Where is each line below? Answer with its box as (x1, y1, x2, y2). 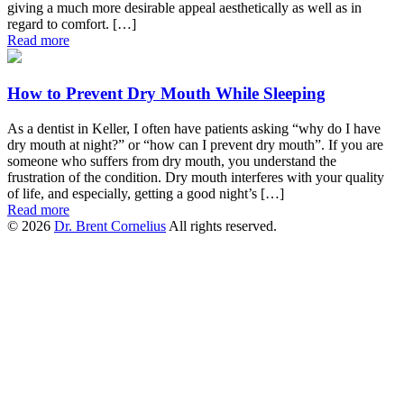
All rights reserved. (166, 217, 277, 234)
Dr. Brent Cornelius (54, 217, 166, 234)
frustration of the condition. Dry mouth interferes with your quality (7, 169, 384, 185)
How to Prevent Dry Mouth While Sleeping (7, 83, 326, 103)
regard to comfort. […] (7, 16, 136, 32)
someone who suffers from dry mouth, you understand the (7, 152, 336, 169)
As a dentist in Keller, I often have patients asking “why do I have (7, 120, 381, 136)
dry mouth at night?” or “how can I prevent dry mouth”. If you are (7, 136, 383, 152)
